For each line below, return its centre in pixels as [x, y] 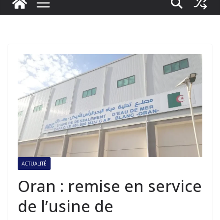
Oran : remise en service [110, 186]
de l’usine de [66, 206]
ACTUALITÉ [34, 163]
